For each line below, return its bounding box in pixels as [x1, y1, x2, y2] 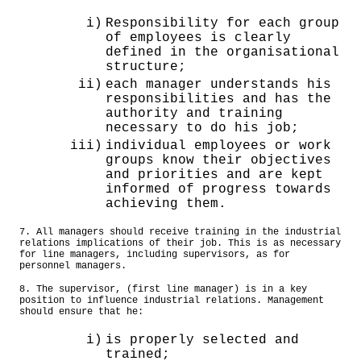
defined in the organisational [106, 44, 339, 60]
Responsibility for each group [106, 15, 339, 31]
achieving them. [106, 196, 226, 211]
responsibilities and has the [106, 91, 331, 106]
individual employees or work [106, 138, 331, 153]
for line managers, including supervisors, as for [19, 248, 290, 260]
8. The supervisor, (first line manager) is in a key [19, 284, 307, 296]
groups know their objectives [106, 152, 331, 168]
